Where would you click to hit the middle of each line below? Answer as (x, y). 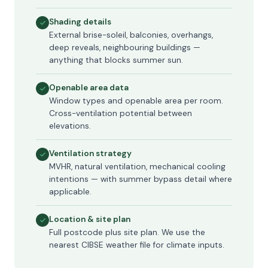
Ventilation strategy (90, 153)
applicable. (70, 192)
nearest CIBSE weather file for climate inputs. (137, 245)
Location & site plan (90, 219)
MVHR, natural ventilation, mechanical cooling (137, 167)
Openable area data (89, 88)
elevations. (70, 126)
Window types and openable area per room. (136, 101)
